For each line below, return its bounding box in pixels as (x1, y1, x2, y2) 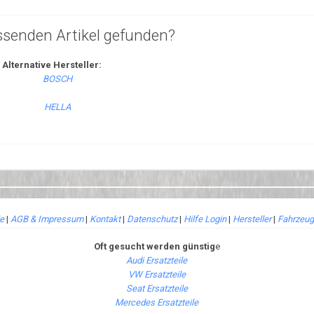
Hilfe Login (184, 214, 226, 224)
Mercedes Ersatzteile (115, 297, 199, 308)
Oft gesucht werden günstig (93, 241, 215, 252)
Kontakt (90, 214, 121, 224)
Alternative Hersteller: (1, 60, 102, 70)
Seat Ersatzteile (125, 283, 188, 294)
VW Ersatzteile (128, 269, 186, 280)
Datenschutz (127, 214, 177, 224)
